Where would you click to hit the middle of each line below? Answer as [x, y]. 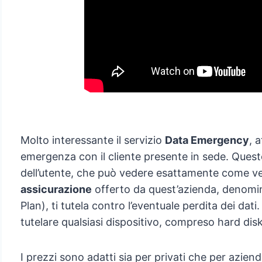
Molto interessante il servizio [92, 140]
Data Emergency [207, 140]
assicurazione [56, 189]
